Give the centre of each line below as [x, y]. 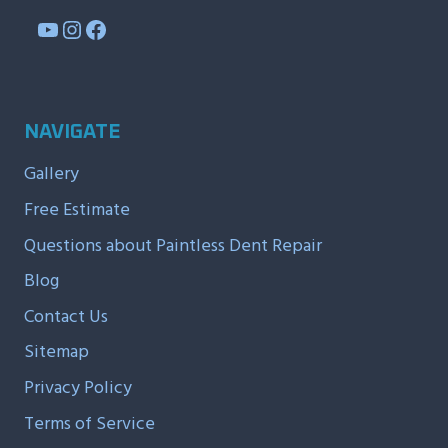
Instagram [112, 28]
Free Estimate [77, 209]
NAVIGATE [72, 131]
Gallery [51, 174]
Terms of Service [89, 423]
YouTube [82, 28]
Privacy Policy [78, 387]
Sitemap [56, 352]
